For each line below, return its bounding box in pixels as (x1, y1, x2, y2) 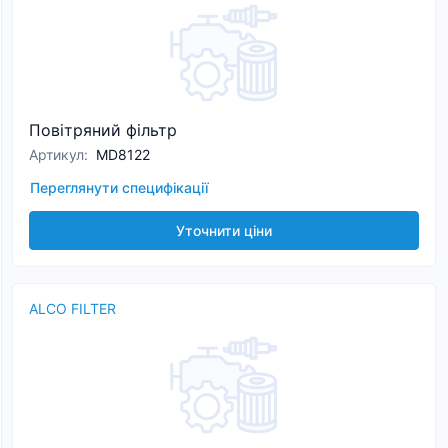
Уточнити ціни (176, 222, 272, 239)
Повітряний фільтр (29, 120, 177, 140)
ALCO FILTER (29, 300, 116, 317)
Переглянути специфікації (30, 179, 208, 196)
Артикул (29, 146, 84, 163)
